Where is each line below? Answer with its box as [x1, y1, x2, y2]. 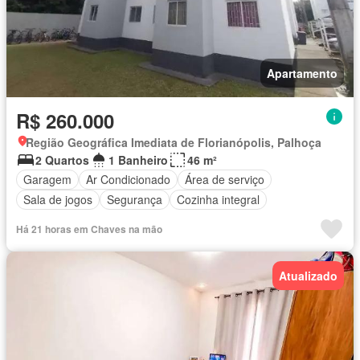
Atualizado [279, 267, 337, 284]
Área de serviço [185, 171, 264, 188]
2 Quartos [35, 151, 89, 168]
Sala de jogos [23, 191, 92, 208]
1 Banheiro [108, 151, 168, 168]
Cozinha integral [177, 191, 260, 208]
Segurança [107, 191, 162, 208]
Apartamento [267, 64, 337, 81]
